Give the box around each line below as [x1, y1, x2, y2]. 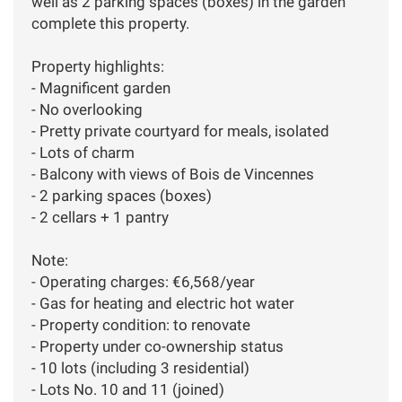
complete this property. [31, 13, 189, 32]
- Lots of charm [31, 143, 135, 162]
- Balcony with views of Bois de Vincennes [31, 164, 314, 183]
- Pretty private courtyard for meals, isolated [31, 121, 329, 140]
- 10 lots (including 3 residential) [31, 358, 249, 377]
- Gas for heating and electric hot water [31, 293, 294, 312]
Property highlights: [31, 57, 164, 75]
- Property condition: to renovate [31, 315, 250, 334]
